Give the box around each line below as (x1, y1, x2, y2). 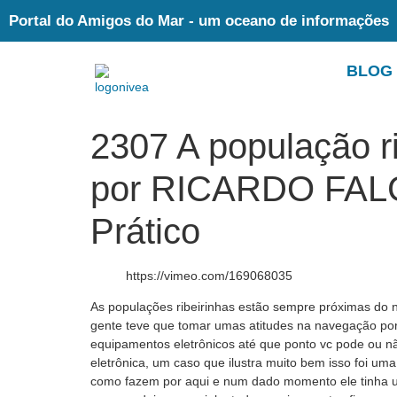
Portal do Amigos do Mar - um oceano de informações (9, 12, 389, 29)
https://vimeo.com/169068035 (126, 269, 292, 283)
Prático (90, 212, 200, 251)
